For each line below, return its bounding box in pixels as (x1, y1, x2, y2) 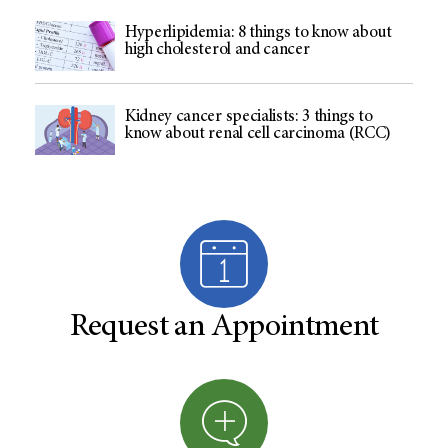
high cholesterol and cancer (125, 42, 310, 60)
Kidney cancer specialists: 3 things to (125, 109, 373, 127)
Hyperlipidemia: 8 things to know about (125, 25, 392, 43)
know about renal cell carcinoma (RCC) (125, 126, 392, 144)
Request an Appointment (69, 312, 379, 345)
